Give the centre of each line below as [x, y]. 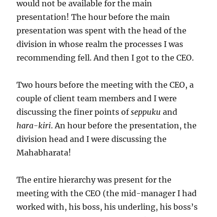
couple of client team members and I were [97, 98]
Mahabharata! [44, 153]
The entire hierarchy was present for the [94, 180]
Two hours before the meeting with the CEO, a [105, 85]
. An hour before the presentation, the [124, 125]
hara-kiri [34, 125]
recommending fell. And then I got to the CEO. [105, 58]
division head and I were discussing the [92, 139]
